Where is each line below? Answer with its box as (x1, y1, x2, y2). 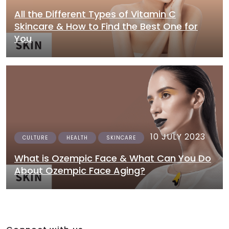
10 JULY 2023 (150, 131, 205, 143)
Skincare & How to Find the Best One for (14, 20, 198, 33)
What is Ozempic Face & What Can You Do (14, 152, 211, 165)
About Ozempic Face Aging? (14, 164, 145, 177)
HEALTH (66, 134, 88, 142)
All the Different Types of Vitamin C (14, 8, 176, 20)
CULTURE (22, 134, 48, 142)
